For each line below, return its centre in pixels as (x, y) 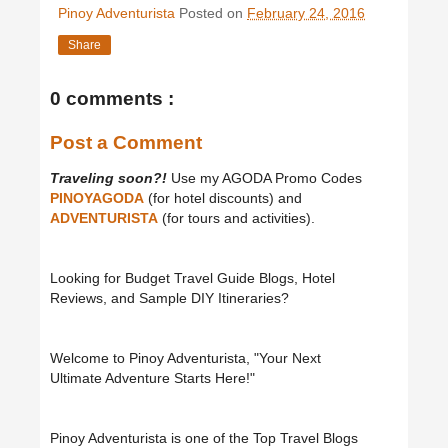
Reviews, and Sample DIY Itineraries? (169, 298)
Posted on (213, 13)
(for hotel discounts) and (223, 198)
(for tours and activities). (236, 218)
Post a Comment (126, 143)
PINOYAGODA (97, 198)
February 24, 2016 (306, 13)
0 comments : (112, 99)
